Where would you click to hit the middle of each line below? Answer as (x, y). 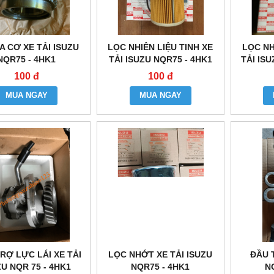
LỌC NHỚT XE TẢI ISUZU (161, 254)
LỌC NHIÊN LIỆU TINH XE (161, 47)
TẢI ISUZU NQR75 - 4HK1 (160, 59)
